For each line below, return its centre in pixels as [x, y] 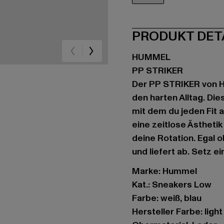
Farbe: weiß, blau [167, 198]
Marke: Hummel [164, 171]
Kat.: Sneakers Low [172, 185]
